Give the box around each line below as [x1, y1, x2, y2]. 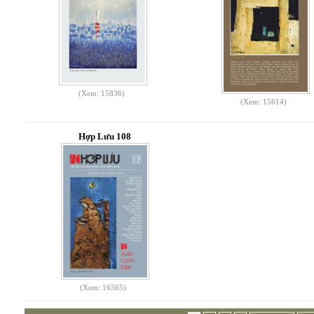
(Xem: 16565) [80, 283, 127, 292]
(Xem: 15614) [240, 97, 287, 106]
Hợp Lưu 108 [78, 131, 132, 142]
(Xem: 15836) [78, 89, 125, 97]
